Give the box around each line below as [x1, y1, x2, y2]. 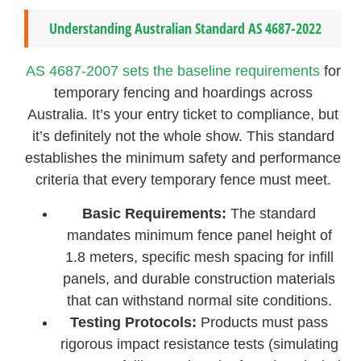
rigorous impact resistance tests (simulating [60, 335, 338, 352]
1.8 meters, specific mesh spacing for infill [64, 248, 334, 265]
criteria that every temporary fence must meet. [35, 172, 331, 189]
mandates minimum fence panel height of [66, 226, 332, 243]
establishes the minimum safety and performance [25, 150, 342, 167]
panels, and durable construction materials [63, 270, 336, 287]
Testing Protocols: [70, 313, 197, 330]
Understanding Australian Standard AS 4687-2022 [48, 19, 322, 39]
